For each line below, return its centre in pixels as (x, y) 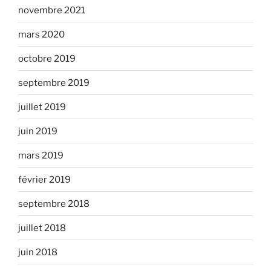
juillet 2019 (42, 107)
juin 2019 (38, 131)
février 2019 (44, 179)
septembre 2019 (54, 83)
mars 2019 (41, 155)
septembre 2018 (54, 204)
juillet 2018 (42, 228)
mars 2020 (41, 34)
